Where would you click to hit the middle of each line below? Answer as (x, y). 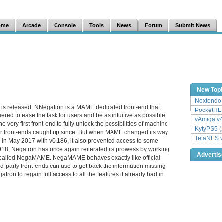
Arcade (31, 25)
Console (65, 25)
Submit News (193, 25)
